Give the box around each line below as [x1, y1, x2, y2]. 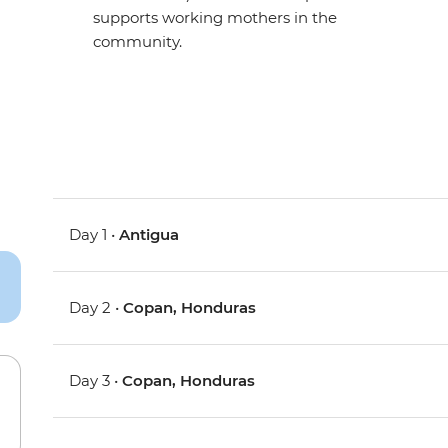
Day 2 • [69, 298, 124, 318]
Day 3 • [69, 371, 123, 391]
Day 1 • [69, 225, 120, 245]
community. [93, 32, 183, 52]
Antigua [119, 225, 180, 245]
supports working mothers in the [93, 8, 338, 28]
